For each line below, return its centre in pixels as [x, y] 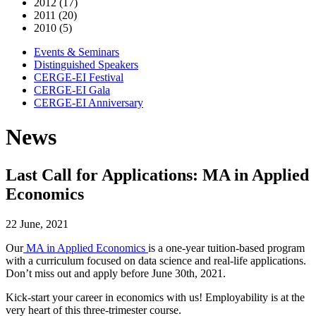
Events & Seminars [77, 52]
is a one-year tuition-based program [226, 248]
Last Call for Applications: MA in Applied [157, 175]
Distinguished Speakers [86, 65]
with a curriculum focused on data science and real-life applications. [156, 260]
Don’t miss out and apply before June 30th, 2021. [116, 273]
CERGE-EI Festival [79, 77]
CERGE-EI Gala [72, 90]
